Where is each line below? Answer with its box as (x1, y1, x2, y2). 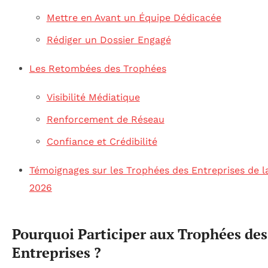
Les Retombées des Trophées (29, 63, 166, 75)
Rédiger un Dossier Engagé (46, 33, 171, 45)
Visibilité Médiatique (46, 92, 140, 103)
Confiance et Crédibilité (46, 136, 157, 148)
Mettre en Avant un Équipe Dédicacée (46, 11, 221, 23)
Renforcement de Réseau (46, 114, 165, 126)
